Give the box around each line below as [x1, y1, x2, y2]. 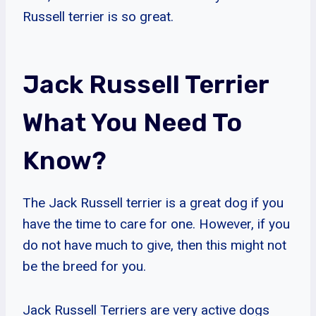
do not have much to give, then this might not [23, 236, 286, 253]
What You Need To [23, 107, 242, 138]
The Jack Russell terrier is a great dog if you [23, 194, 284, 211]
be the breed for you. [23, 257, 146, 274]
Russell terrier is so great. [23, 8, 174, 25]
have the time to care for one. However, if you [23, 215, 290, 232]
